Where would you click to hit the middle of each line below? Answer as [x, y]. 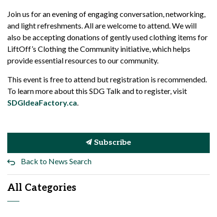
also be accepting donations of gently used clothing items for [108, 37]
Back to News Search [56, 161]
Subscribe [112, 143]
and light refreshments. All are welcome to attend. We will [102, 25]
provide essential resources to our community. [83, 60]
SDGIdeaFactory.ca [42, 102]
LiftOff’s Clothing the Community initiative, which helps [99, 49]
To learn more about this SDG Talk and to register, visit [97, 91]
